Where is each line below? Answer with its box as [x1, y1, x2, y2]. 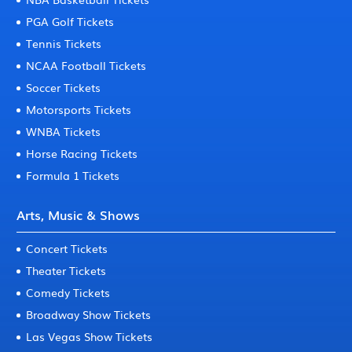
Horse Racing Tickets [26, 145, 138, 161]
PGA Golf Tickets [26, 13, 115, 29]
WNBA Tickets [26, 123, 101, 139]
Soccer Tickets [26, 79, 101, 95]
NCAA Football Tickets [26, 57, 147, 73]
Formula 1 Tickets [26, 167, 120, 183]
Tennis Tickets [26, 35, 102, 51]
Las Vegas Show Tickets [26, 328, 153, 344]
